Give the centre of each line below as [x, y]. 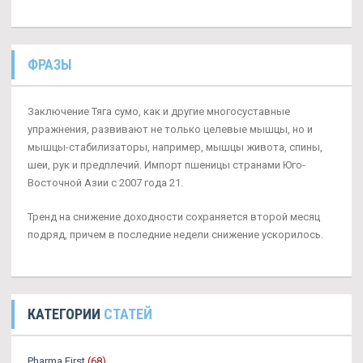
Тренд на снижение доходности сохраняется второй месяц [174, 216]
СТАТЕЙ [128, 314]
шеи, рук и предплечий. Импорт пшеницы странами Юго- [167, 164]
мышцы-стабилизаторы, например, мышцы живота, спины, [175, 147]
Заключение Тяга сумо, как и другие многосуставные [159, 111]
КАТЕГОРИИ [66, 314]
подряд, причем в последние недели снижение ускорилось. [175, 234]
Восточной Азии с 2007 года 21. [105, 182]
